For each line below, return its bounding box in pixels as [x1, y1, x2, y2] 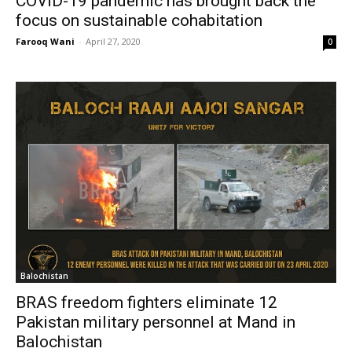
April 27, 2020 [86, 35, 141, 48]
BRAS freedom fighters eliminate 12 [16, 293, 277, 313]
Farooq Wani [16, 35, 75, 48]
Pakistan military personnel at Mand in [16, 313, 295, 332]
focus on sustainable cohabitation [16, 11, 262, 31]
